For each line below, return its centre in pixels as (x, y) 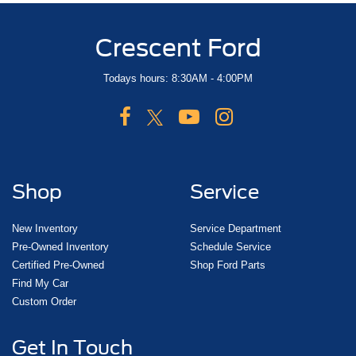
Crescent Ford (178, 48)
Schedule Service (230, 247)
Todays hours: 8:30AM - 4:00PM (178, 79)
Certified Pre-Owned (58, 265)
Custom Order (44, 302)
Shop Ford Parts (228, 265)
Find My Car (40, 284)
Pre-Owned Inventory (60, 247)
